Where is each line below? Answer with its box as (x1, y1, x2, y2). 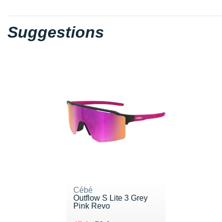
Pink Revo (73, 201, 110, 210)
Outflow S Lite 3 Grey (73, 193, 148, 202)
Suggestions (7, 23, 104, 41)
